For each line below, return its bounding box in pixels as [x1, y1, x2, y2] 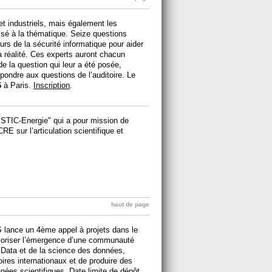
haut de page [111, 200, 149, 208]
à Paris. [1, 80, 33, 90]
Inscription [33, 80, 70, 90]
